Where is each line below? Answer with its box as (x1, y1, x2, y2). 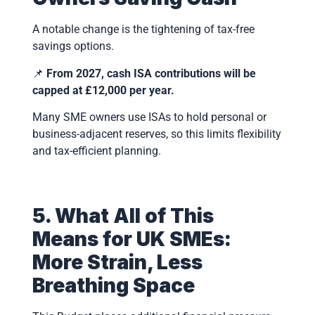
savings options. (32, 39, 114, 53)
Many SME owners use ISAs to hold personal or (32, 110, 266, 124)
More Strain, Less (32, 250, 202, 275)
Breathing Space (32, 274, 195, 298)
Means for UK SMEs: (32, 227, 231, 252)
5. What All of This (32, 204, 214, 229)
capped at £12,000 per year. (32, 83, 174, 97)
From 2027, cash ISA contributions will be (46, 66, 256, 80)
